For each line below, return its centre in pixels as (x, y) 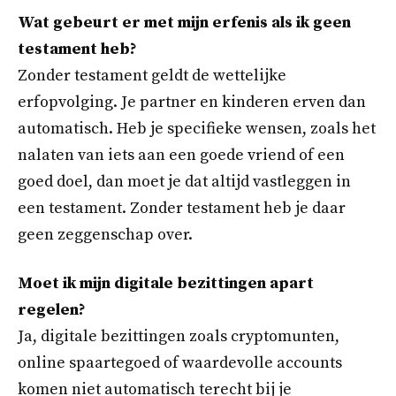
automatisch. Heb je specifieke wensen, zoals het (197, 128)
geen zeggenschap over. (105, 234)
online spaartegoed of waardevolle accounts (180, 363)
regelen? (52, 310)
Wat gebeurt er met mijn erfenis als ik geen (184, 22)
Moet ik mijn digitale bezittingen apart (166, 284)
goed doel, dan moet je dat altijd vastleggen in (184, 181)
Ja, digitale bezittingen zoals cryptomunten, (179, 337)
